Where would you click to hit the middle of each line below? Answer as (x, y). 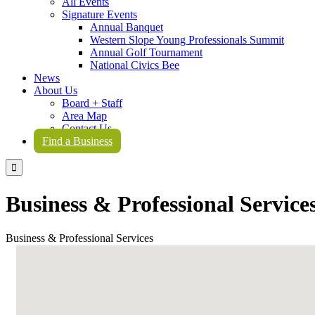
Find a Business (77, 141)
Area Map (84, 116)
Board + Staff (92, 103)
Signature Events (99, 15)
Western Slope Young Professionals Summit (187, 40)
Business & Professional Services (79, 238)
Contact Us (87, 129)
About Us (56, 91)
